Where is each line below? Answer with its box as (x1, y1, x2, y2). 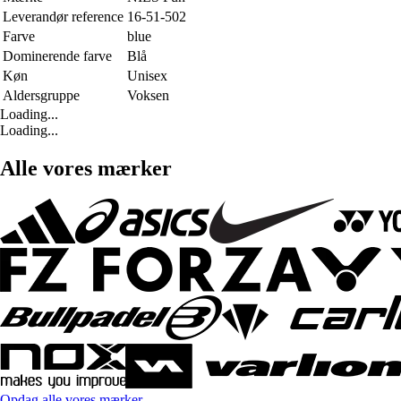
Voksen (127, 88, 169, 104)
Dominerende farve (3, 48, 112, 64)
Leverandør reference (3, 9, 124, 25)
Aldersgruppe (3, 88, 80, 104)
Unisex (127, 68, 167, 84)
